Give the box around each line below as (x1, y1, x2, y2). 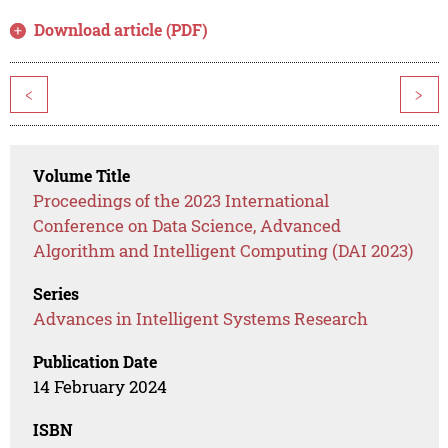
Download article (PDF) (34, 19, 209, 41)
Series (33, 283, 80, 305)
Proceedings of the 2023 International (33, 189, 330, 213)
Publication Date (33, 351, 158, 373)
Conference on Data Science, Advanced (33, 214, 342, 238)
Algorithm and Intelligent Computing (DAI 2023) (33, 239, 414, 263)
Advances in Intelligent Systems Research (33, 307, 369, 331)
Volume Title (33, 165, 131, 187)
